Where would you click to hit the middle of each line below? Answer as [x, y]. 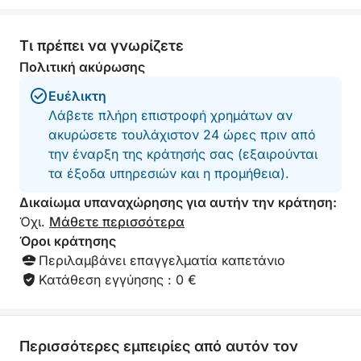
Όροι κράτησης [68, 241]
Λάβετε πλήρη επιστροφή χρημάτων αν [170, 115]
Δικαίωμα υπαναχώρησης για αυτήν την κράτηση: [178, 202]
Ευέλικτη [77, 96]
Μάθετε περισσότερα [117, 222]
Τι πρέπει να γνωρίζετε [102, 46]
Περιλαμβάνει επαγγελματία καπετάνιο [162, 260]
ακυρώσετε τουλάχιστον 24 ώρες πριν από [182, 135]
